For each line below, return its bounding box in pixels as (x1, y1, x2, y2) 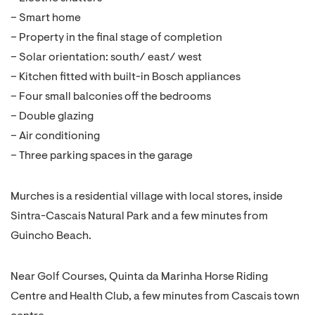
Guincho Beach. (11, 231, 91, 242)
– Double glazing (11, 111, 94, 122)
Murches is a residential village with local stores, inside (11, 191, 283, 202)
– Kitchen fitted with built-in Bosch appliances (11, 72, 240, 83)
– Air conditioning (11, 131, 100, 142)
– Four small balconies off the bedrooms (11, 91, 211, 103)
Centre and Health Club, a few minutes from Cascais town (11, 291, 300, 302)
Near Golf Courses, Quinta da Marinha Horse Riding (11, 271, 268, 283)
